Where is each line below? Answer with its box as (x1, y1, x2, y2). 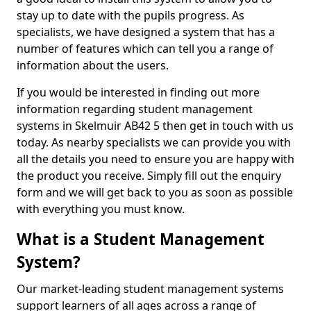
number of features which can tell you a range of (17, 41, 274, 56)
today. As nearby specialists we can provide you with (17, 135, 291, 150)
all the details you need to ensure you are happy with (17, 151, 294, 167)
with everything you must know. (17, 201, 187, 217)
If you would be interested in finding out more (17, 85, 260, 100)
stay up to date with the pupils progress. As (17, 8, 244, 23)
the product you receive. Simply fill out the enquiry (17, 168, 281, 183)
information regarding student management (17, 101, 253, 117)
